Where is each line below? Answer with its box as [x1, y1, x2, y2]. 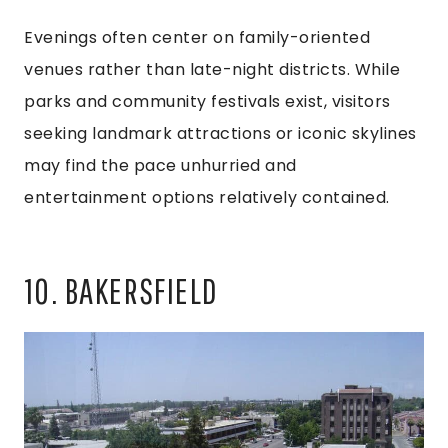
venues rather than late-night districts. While [24, 57, 400, 81]
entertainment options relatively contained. [24, 185, 390, 209]
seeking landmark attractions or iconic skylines [24, 121, 417, 145]
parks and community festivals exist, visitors [24, 89, 391, 113]
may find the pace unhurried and [24, 153, 297, 177]
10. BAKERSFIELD [24, 269, 218, 311]
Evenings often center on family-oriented [24, 25, 370, 49]
